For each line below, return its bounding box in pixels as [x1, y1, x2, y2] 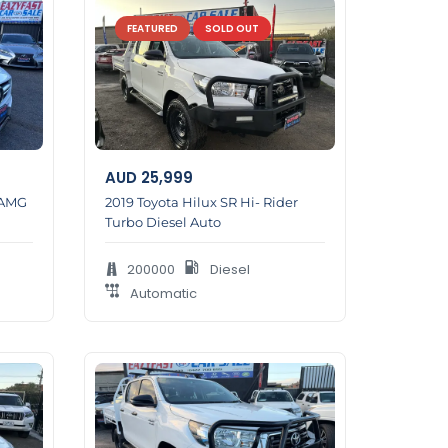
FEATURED [126, 21, 178, 37]
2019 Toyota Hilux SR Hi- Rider [104, 193, 298, 210]
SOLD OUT [204, 21, 259, 37]
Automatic [126, 283, 197, 303]
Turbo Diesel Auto [104, 213, 221, 230]
